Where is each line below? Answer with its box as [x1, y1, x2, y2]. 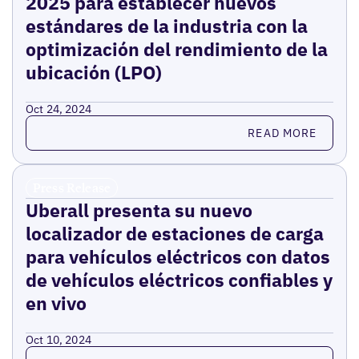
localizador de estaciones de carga [25, 221, 324, 246]
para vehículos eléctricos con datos [25, 244, 330, 269]
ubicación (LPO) [25, 60, 162, 85]
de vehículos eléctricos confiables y [25, 268, 333, 292]
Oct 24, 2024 [25, 102, 92, 117]
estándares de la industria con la [25, 14, 308, 38]
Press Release [32, 179, 111, 196]
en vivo [25, 291, 87, 316]
